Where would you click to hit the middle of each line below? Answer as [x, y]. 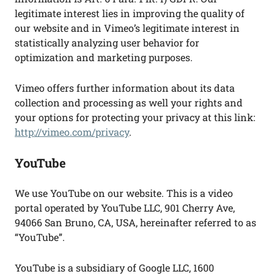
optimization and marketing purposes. [104, 57]
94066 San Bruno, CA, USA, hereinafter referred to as [135, 222]
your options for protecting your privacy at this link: [135, 117]
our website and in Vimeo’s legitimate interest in [127, 28]
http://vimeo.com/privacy [72, 132]
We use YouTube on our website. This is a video [124, 193]
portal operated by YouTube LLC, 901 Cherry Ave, [125, 208]
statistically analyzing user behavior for [107, 43]
